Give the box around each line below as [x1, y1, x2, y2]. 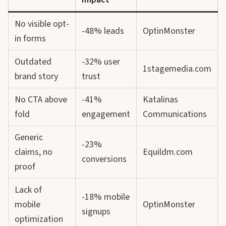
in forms [15, 32, 46, 45]
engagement [82, 108, 130, 121]
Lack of [15, 184, 42, 196]
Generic [15, 131, 43, 144]
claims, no [15, 146, 52, 158]
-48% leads [82, 25, 124, 37]
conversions [82, 153, 127, 165]
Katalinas [143, 93, 178, 106]
